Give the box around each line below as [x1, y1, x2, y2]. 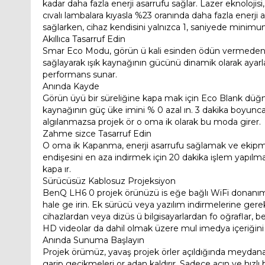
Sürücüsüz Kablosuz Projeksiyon [43, 176, 176, 187]
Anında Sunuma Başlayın [43, 235, 144, 246]
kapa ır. [43, 164, 71, 175]
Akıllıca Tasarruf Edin [43, 34, 125, 45]
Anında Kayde [43, 81, 99, 92]
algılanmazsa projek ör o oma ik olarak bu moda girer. [43, 117, 261, 128]
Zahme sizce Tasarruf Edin [43, 128, 151, 140]
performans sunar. [43, 69, 117, 80]
